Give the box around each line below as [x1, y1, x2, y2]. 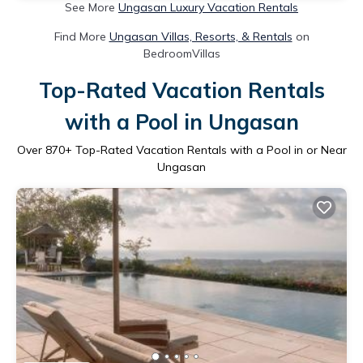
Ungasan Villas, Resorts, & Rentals [109, 28, 293, 44]
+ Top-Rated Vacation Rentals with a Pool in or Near [64, 142, 347, 157]
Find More [53, 28, 109, 44]
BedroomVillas [143, 45, 220, 61]
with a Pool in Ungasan [64, 108, 299, 135]
